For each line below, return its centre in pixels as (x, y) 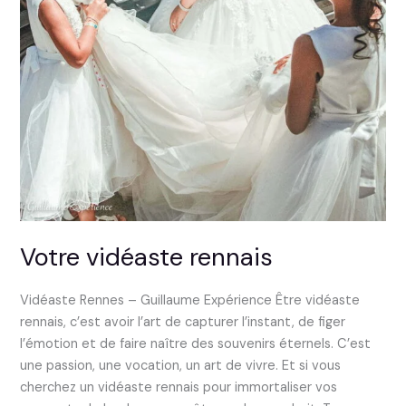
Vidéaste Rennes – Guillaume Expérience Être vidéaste (190, 301)
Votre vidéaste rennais (147, 257)
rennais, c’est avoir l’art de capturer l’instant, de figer (183, 323)
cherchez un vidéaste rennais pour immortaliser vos (179, 388)
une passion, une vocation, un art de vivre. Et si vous (181, 366)
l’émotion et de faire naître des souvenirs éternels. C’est (196, 344)
